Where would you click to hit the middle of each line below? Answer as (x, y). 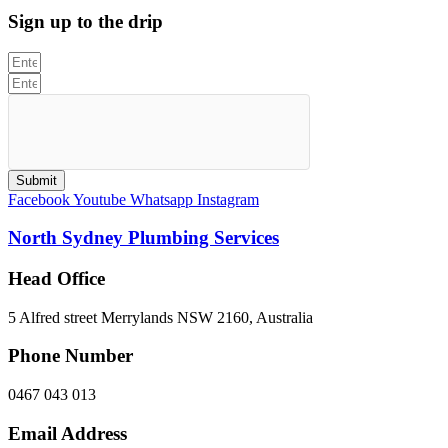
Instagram (228, 199)
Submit (36, 180)
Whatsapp (161, 199)
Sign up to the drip (85, 21)
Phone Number (70, 356)
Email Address (67, 433)
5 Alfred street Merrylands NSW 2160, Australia (160, 317)
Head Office (56, 278)
